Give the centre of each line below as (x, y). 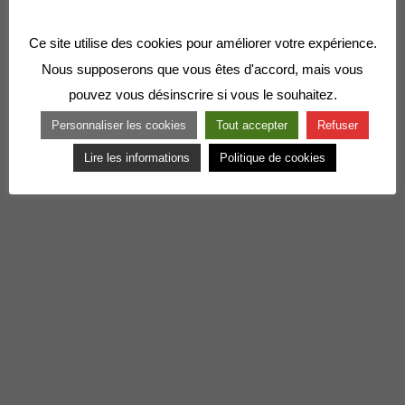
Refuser (338, 126)
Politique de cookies (273, 158)
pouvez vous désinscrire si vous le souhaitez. (202, 95)
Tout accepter (252, 126)
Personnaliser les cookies (119, 126)
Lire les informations (137, 158)
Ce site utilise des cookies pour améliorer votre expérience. (202, 42)
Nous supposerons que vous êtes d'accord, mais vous (202, 69)
